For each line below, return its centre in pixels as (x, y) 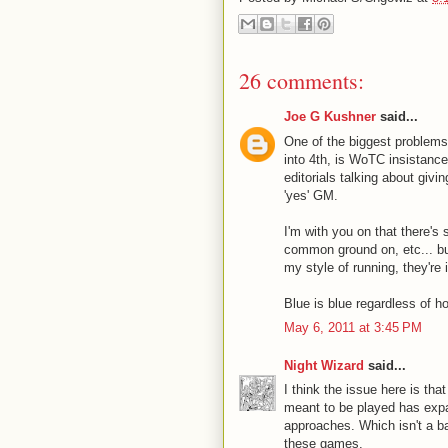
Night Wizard (324, 365)
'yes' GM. (311, 195)
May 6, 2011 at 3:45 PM (353, 327)
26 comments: (301, 80)
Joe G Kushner (330, 116)
